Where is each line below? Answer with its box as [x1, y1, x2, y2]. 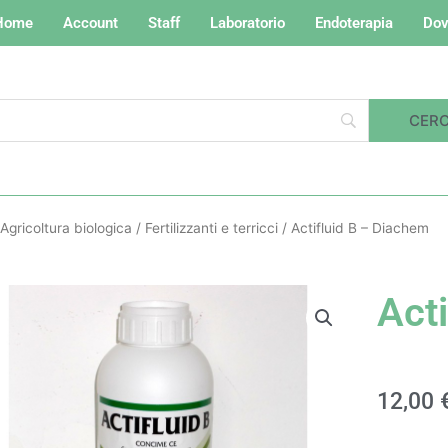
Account [62, 14, 118, 32]
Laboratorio [209, 14, 285, 32]
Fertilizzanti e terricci [145, 220, 278, 237]
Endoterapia [314, 14, 393, 32]
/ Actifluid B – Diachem [278, 220, 429, 237]
